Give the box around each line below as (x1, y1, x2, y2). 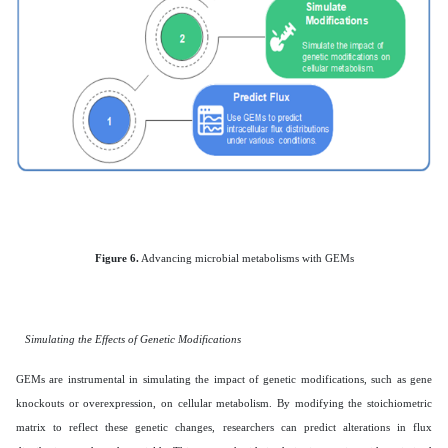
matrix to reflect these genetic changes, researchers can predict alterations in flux (16, 420, 432, 433)
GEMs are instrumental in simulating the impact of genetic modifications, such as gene (16, 372, 432, 385)
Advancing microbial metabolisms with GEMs (138, 251, 354, 264)
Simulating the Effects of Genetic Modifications (25, 332, 241, 345)
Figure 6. (94, 251, 139, 264)
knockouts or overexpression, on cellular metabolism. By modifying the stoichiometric (16, 396, 432, 409)
